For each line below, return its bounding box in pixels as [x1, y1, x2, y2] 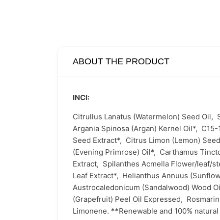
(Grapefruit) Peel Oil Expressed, [73, 194, 187, 204]
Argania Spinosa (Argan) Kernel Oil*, [73, 124, 201, 133]
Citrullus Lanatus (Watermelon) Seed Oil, [73, 112, 217, 121]
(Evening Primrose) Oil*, [73, 147, 160, 157]
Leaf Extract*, [73, 171, 122, 180]
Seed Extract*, [73, 136, 126, 145]
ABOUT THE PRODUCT [73, 56, 169, 66]
